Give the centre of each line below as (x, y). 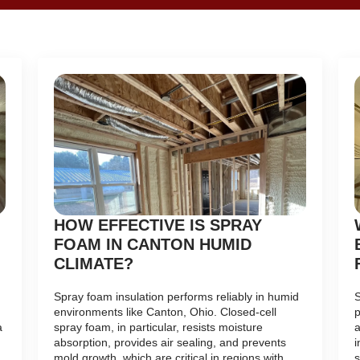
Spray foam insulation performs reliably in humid (177, 297)
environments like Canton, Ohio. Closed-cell (166, 312)
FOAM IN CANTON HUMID (153, 245)
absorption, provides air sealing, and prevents (170, 343)
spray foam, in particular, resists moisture (159, 327)
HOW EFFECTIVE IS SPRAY (158, 225)
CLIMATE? (94, 264)
